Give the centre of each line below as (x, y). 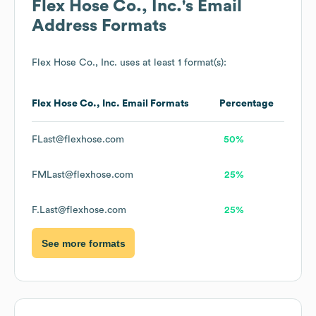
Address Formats (99, 26)
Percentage (247, 104)
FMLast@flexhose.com (83, 175)
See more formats (83, 243)
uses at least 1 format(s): (172, 63)
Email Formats (154, 104)
